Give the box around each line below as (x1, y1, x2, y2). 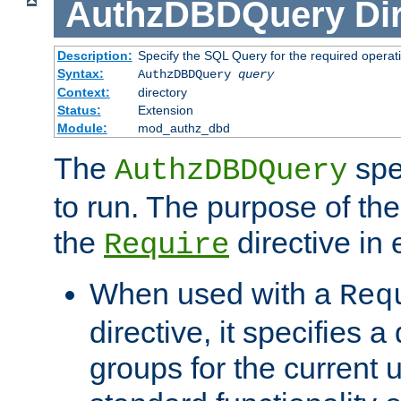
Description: (56, 48, 132, 64)
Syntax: (56, 66, 104, 81)
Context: (56, 85, 110, 100)
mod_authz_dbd (137, 121, 230, 136)
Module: (56, 121, 107, 136)
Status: (56, 103, 101, 118)
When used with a (90, 277, 339, 311)
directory (137, 85, 187, 100)
